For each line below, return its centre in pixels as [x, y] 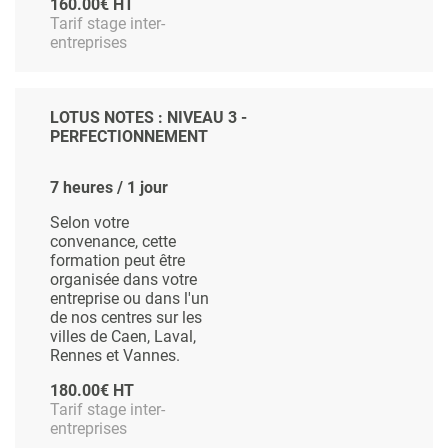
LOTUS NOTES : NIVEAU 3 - [148, 118]
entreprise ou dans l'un [129, 299]
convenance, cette [113, 242]
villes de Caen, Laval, [123, 337]
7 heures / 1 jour [109, 188]
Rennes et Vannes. [115, 356]
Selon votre [89, 223]
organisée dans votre [123, 280]
